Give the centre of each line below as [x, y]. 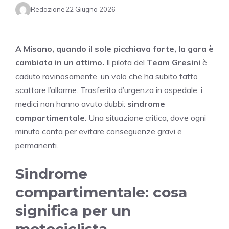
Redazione [48, 9]
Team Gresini [174, 62]
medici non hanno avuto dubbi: [71, 104]
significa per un [73, 210]
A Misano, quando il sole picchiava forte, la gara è [114, 48]
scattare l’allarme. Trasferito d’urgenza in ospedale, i [109, 90]
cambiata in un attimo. [60, 62]
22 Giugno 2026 [90, 9]
